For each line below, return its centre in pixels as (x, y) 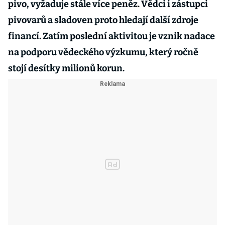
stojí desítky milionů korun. (66, 68)
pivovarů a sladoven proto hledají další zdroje (103, 20)
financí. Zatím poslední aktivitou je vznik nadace (111, 36)
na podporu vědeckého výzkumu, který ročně (103, 52)
